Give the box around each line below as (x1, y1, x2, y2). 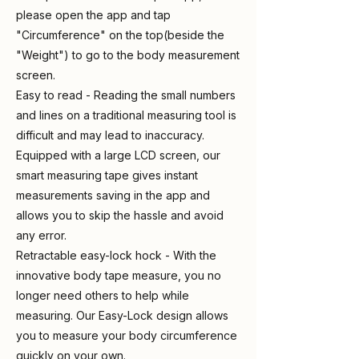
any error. (16, 228, 67, 242)
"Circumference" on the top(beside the (16, 28, 224, 42)
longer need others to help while (16, 288, 189, 302)
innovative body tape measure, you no (16, 268, 221, 282)
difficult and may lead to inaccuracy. (16, 128, 204, 142)
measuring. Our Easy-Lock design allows (16, 309, 228, 322)
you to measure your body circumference (16, 329, 237, 342)
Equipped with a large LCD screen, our (16, 148, 220, 162)
